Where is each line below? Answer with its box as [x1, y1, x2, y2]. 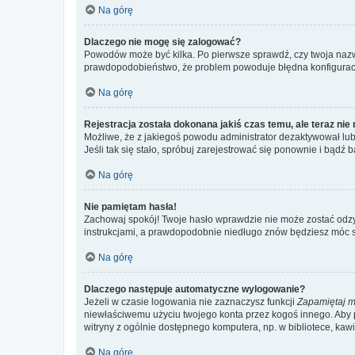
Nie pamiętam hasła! [84, 201, 177, 212]
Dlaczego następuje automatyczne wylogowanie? [84, 284, 305, 295]
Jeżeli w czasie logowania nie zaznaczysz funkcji [84, 296, 297, 307]
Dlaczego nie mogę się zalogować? [84, 36, 241, 48]
